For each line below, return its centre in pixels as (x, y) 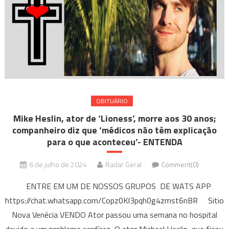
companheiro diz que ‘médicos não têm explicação (114, 130)
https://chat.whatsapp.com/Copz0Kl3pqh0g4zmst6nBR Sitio (114, 201)
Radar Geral (123, 165)
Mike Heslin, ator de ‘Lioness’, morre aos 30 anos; (114, 119)
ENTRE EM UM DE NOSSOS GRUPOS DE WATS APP (114, 186)
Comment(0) (180, 165)
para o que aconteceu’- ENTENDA (114, 142)
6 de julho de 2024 (58, 165)
